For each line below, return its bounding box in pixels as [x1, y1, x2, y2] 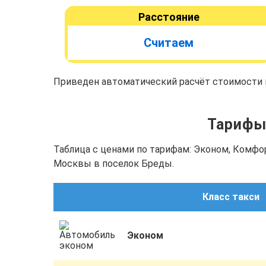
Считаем [144, 36, 194, 50]
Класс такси [202, 191, 259, 202]
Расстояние [138, 11, 199, 23]
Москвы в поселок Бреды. [53, 158, 174, 169]
